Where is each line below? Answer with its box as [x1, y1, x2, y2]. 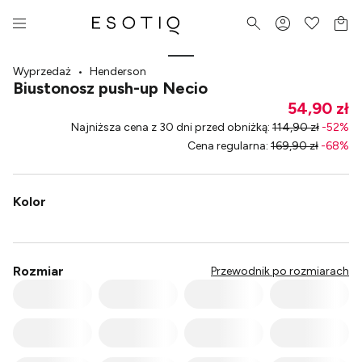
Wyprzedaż [13, 65, 71, 78]
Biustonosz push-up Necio [13, 78, 208, 98]
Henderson [90, 65, 146, 78]
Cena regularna [187, 139, 266, 153]
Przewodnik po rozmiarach [211, 264, 349, 278]
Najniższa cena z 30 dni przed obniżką [71, 120, 267, 134]
